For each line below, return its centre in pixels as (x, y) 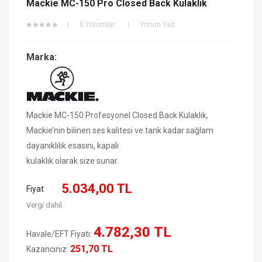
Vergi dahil (44, 205)
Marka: (42, 57)
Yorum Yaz (157, 24)
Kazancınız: (48, 249)
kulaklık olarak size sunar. (73, 161)
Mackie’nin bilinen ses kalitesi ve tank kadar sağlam (120, 130)
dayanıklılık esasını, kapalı (73, 145)
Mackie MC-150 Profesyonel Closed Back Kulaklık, (117, 115)
